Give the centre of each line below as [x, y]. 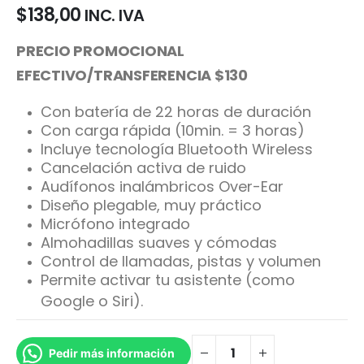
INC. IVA [115, 15]
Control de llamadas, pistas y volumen [180, 262]
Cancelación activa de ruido [143, 168]
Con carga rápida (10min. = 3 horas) [172, 131]
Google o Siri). [91, 299]
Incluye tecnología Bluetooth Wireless [176, 149]
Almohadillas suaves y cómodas [158, 243]
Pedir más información [112, 353]
